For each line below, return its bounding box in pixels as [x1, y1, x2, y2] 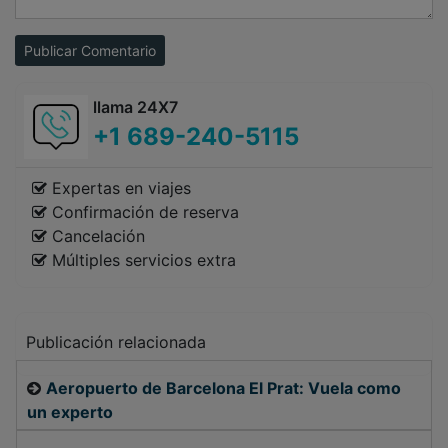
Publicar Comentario [81, 42, 156, 60]
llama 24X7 [93, 97, 178, 118]
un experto [27, 402, 113, 423]
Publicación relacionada [26, 332, 206, 353]
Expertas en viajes [47, 178, 191, 199]
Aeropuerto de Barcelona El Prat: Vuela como [46, 378, 401, 399]
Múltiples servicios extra [47, 250, 236, 271]
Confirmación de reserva [47, 202, 239, 223]
